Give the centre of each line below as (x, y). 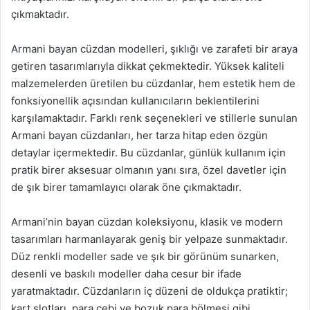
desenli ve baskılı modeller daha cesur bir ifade (126, 273)
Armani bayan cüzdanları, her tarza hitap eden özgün (139, 135)
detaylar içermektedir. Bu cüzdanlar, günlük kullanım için (148, 152)
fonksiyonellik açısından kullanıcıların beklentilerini (135, 100)
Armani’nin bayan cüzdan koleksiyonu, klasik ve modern (147, 221)
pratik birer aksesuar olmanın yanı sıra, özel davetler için (149, 170)
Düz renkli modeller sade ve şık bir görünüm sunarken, (145, 256)
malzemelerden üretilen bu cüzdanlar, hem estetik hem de (153, 83)
